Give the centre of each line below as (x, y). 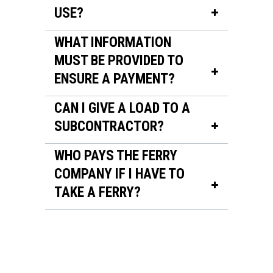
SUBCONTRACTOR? (109, 126)
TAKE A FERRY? (97, 192)
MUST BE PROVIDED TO (119, 61)
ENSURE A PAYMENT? (115, 79)
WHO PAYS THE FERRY (116, 156)
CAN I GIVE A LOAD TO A (122, 108)
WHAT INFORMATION (113, 42)
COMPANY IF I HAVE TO (119, 174)
